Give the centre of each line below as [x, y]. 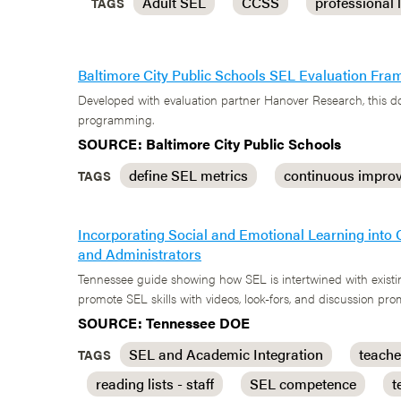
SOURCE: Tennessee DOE [164, 323]
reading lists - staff [155, 384]
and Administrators [140, 254]
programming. [116, 119]
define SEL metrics [188, 175]
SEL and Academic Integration [226, 354]
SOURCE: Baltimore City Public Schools [209, 144]
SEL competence [303, 384]
